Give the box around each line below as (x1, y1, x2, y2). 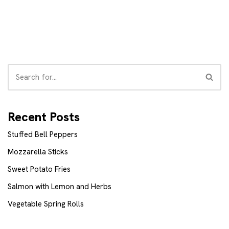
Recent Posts (8, 108, 80, 125)
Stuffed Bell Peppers (8, 129, 78, 140)
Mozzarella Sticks (8, 146, 68, 157)
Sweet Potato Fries (8, 164, 71, 174)
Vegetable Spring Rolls (8, 198, 84, 209)
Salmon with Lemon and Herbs (8, 181, 111, 192)
